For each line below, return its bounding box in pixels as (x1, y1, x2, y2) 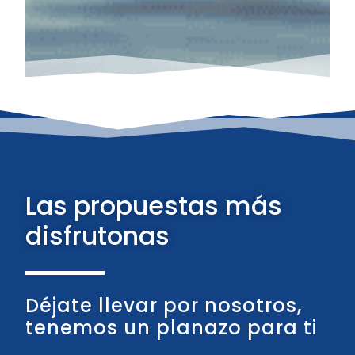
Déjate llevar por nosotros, (25, 292, 302, 319)
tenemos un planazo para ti (25, 315, 317, 342)
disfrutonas (25, 218, 170, 254)
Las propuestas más (25, 188, 282, 224)
